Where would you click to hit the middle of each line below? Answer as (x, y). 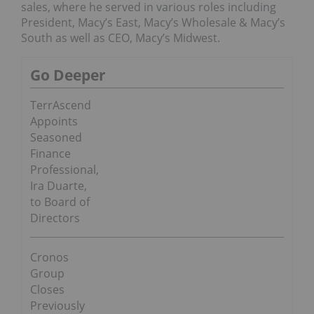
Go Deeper (68, 75)
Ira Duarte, (59, 186)
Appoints (54, 122)
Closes (47, 290)
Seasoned (56, 138)
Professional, (64, 170)
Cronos (49, 258)
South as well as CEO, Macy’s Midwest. (121, 38)
